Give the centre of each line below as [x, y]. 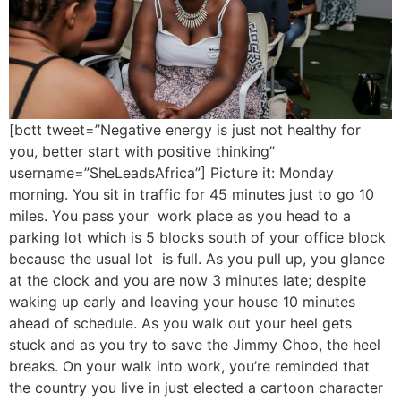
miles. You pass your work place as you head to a [180, 216]
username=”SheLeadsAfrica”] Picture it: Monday [171, 173]
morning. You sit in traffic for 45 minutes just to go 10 [192, 195]
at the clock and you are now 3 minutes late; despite [188, 281]
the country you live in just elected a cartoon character [196, 388]
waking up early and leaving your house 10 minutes [182, 302]
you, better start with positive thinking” [142, 152]
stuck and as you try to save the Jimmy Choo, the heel [195, 345]
